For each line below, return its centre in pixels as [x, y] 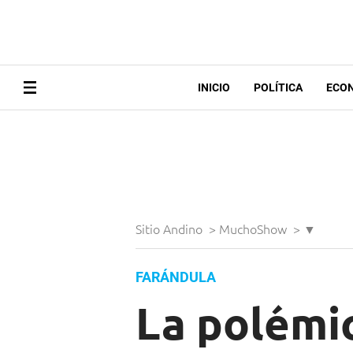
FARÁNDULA [176, 277]
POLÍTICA [278, 88]
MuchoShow [255, 229]
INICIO [214, 88]
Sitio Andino [171, 229]
